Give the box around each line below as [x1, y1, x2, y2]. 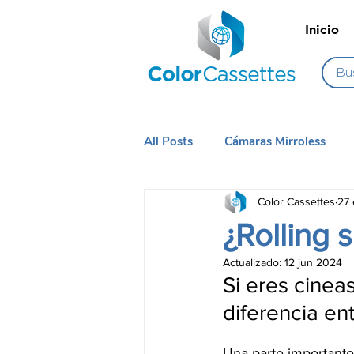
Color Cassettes [258, 195, 335, 209]
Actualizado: [223, 255, 284, 269]
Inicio [304, 23, 339, 36]
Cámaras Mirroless [224, 133, 326, 149]
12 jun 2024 [284, 255, 342, 269]
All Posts [144, 133, 193, 149]
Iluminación [175, 196, 239, 213]
